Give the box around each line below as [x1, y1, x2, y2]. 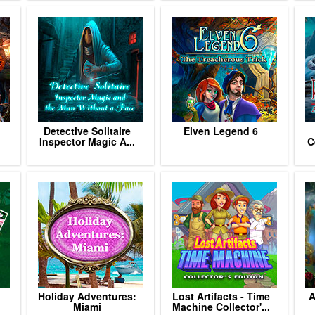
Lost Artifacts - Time [172, 289, 270, 303]
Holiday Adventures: [38, 289, 136, 303]
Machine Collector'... [172, 300, 270, 314]
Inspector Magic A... [39, 134, 135, 148]
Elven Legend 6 [184, 124, 258, 138]
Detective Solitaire [44, 124, 131, 138]
